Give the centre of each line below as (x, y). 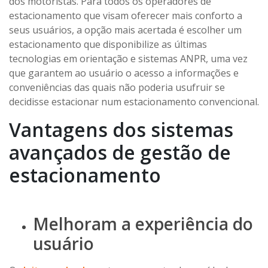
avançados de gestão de (120, 152)
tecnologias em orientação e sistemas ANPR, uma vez (128, 58)
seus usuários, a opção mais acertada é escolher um (125, 30)
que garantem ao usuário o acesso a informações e (124, 73)
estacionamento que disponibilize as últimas (108, 44)
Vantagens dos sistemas (121, 129)
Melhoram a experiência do (143, 223)
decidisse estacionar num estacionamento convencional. (134, 101)
